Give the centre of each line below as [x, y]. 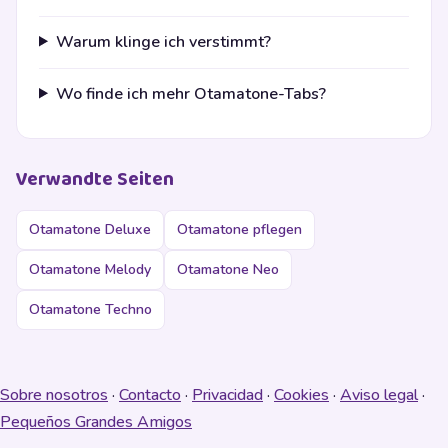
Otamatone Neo [228, 270]
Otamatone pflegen [239, 230]
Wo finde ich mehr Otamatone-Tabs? [190, 93]
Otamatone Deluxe [90, 230]
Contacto [150, 395]
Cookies [301, 395]
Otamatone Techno [90, 310]
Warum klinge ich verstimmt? [163, 41]
